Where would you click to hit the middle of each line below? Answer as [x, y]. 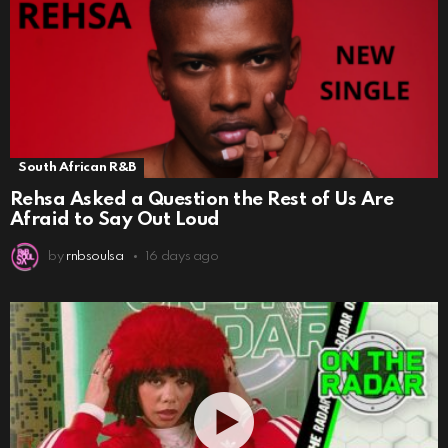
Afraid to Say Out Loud [115, 219]
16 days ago [181, 256]
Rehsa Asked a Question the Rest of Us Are [202, 199]
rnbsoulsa [94, 256]
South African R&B [77, 167]
